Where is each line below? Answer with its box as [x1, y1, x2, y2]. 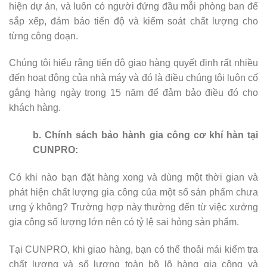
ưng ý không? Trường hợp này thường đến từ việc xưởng [9, 201, 258, 212]
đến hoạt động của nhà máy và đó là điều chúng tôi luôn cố [9, 73, 258, 83]
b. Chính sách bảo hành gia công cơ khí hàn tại [33, 130, 258, 141]
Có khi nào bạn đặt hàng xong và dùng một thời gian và [9, 172, 258, 182]
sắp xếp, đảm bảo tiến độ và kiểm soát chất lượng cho [9, 15, 258, 26]
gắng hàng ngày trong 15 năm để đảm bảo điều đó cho [9, 88, 258, 98]
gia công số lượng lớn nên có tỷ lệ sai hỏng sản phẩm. [9, 216, 239, 227]
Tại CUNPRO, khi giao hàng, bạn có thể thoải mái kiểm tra [9, 244, 258, 254]
